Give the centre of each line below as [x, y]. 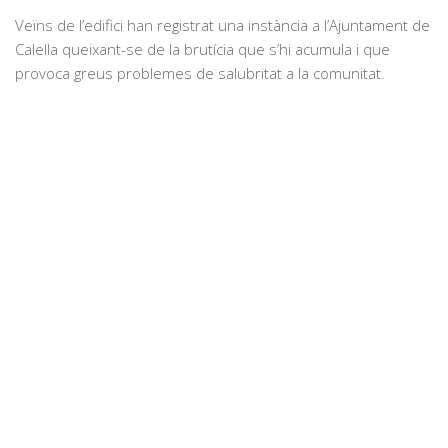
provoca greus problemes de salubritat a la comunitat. [200, 72]
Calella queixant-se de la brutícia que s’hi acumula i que [202, 48]
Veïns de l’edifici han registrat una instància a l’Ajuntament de [222, 24]
